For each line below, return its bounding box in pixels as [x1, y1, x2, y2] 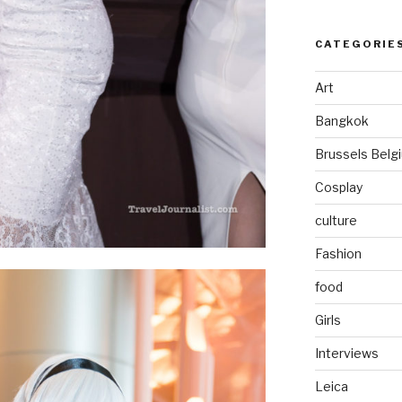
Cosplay [314, 179, 363, 195]
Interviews [314, 345, 379, 361]
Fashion [314, 245, 362, 261]
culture [314, 212, 357, 228]
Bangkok [314, 112, 369, 128]
